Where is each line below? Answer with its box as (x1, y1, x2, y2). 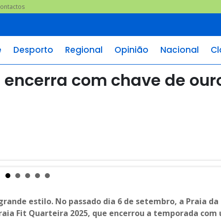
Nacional (160, 44, 199, 56)
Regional (65, 44, 103, 56)
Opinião (114, 44, 148, 56)
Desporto (13, 44, 53, 56)
